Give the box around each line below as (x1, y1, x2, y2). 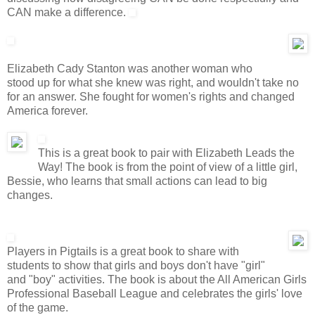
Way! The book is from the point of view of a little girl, (37, 160, 297, 173)
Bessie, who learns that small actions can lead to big (7, 174, 267, 187)
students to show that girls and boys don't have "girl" (7, 259, 265, 271)
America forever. (7, 104, 88, 117)
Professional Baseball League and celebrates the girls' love (7, 287, 302, 300)
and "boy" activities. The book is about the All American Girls (7, 273, 307, 285)
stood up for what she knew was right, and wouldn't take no (7, 76, 299, 89)
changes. (7, 188, 53, 201)
